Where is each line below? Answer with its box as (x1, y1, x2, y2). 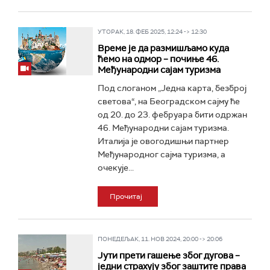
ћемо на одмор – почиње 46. (97, 53, 219, 65)
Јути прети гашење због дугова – (97, 250, 240, 262)
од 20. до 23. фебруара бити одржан (97, 109, 247, 120)
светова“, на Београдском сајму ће (97, 96, 240, 107)
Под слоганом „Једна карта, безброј (97, 83, 246, 93)
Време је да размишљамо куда (97, 42, 229, 54)
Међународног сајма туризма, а (97, 149, 225, 160)
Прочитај (109, 192, 142, 201)
